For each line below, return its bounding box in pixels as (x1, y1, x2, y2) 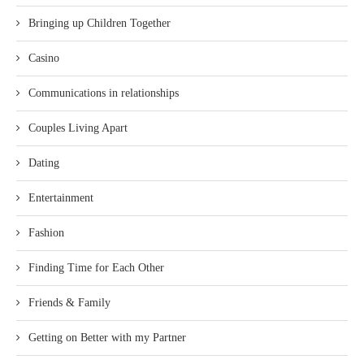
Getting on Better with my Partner (28, 331, 186, 344)
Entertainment (28, 191, 93, 204)
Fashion (28, 226, 64, 239)
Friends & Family (28, 296, 110, 309)
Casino (28, 51, 59, 64)
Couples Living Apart (28, 121, 128, 134)
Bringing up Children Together (28, 16, 171, 29)
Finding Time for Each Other (28, 261, 164, 274)
